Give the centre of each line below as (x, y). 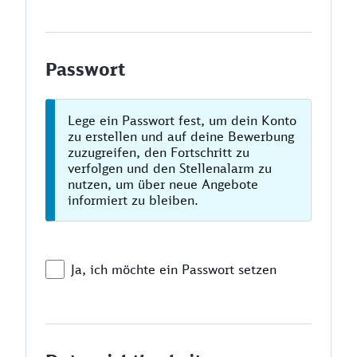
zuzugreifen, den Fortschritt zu (159, 152)
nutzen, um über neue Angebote (163, 184)
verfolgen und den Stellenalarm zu (170, 168)
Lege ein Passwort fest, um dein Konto (182, 120)
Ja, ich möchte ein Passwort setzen (174, 269)
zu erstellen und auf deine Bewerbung (181, 136)
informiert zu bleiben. (133, 200)
